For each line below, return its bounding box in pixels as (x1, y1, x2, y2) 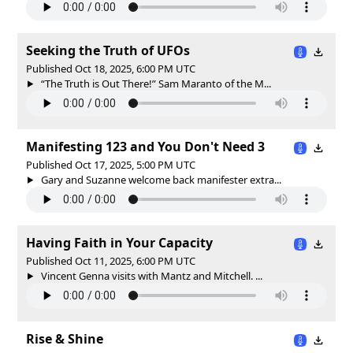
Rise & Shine (26, 329, 103, 347)
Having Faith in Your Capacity (26, 233, 213, 251)
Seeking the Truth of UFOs (26, 41, 190, 59)
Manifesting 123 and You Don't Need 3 (26, 137, 265, 155)
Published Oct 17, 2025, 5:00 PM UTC (26, 157, 195, 172)
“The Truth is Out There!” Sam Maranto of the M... (38, 76, 271, 91)
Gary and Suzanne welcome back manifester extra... (38, 172, 281, 187)
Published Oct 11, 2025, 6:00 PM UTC (26, 253, 195, 268)
